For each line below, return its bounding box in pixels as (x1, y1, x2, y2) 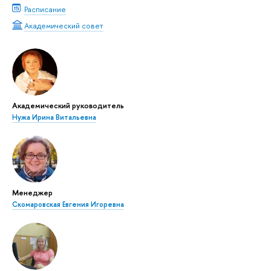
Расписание (24, 4, 66, 15)
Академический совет (24, 19, 103, 31)
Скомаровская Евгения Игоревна (12, 200, 124, 210)
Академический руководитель (12, 100, 124, 111)
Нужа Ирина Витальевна (12, 113, 96, 123)
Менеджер (12, 187, 53, 198)
